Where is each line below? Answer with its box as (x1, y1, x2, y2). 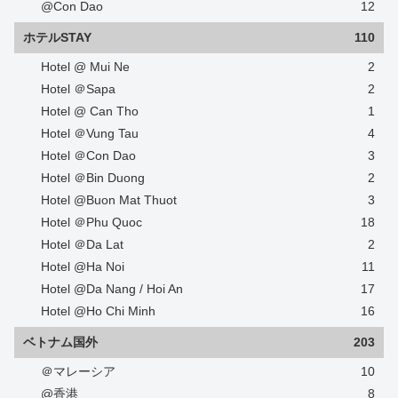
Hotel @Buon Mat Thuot (41, 193, 177, 208)
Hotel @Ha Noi (41, 259, 124, 275)
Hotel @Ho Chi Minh (41, 304, 155, 319)
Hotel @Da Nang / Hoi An (41, 282, 183, 297)
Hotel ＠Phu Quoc (41, 215, 142, 230)
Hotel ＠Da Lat (41, 237, 123, 252)
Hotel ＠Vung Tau (41, 126, 139, 141)
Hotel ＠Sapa (41, 82, 115, 97)
